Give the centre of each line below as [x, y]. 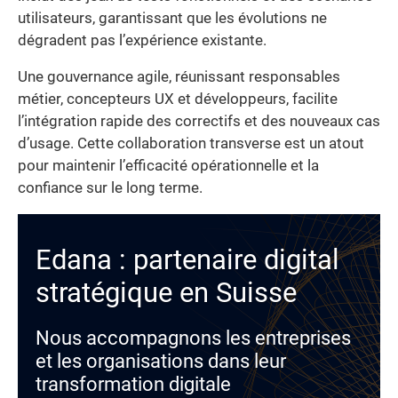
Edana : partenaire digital [187, 260]
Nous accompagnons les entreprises [193, 338]
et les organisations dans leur [161, 362]
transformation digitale [133, 385]
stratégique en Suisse [166, 293]
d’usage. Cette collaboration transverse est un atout [191, 144]
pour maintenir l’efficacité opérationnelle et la [168, 166]
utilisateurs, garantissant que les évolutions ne [172, 18]
